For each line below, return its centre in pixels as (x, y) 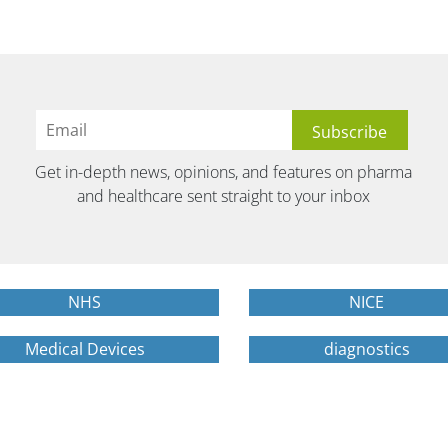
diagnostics (366, 349)
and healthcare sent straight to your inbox (224, 195)
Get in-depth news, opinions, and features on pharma (224, 171)
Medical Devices (84, 349)
